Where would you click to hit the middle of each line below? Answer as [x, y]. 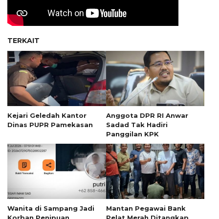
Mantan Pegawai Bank [146, 208]
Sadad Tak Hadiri [137, 124]
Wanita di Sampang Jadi [51, 208]
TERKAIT [23, 41]
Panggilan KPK [132, 134]
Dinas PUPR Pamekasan [50, 124]
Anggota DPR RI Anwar [147, 115]
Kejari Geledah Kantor [47, 115]
